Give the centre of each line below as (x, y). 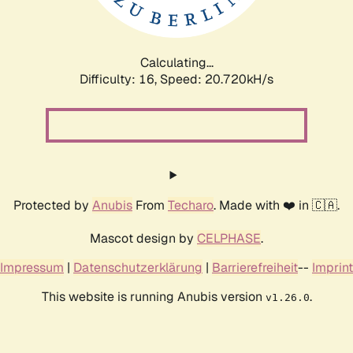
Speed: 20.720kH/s (217, 79)
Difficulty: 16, (120, 79)
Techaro (191, 205)
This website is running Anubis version (153, 296)
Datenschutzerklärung (138, 267)
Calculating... (176, 62)
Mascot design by (143, 238)
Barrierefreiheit (255, 267)
